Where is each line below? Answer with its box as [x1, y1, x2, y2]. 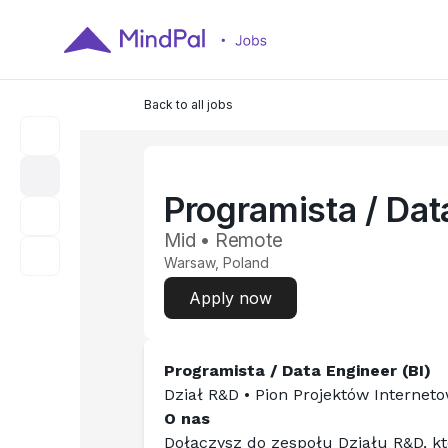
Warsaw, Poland [164, 254, 269, 271]
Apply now [189, 288, 272, 308]
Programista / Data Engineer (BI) [164, 361, 431, 380]
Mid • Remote [164, 229, 283, 252]
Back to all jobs [144, 97, 233, 112]
